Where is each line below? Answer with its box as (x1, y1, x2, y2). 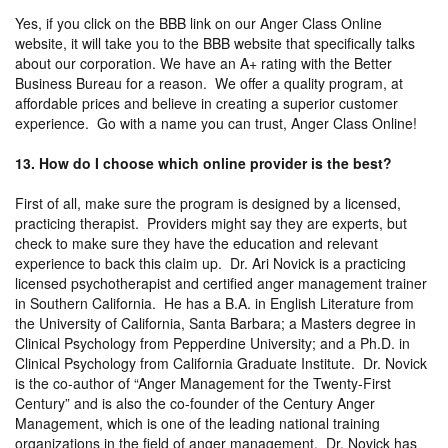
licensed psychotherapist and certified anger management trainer (15, 272, 427, 293)
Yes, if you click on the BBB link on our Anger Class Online (15, 12, 382, 33)
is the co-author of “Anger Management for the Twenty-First (15, 372, 391, 393)
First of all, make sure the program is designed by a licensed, (15, 192, 401, 213)
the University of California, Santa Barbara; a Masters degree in (15, 312, 416, 333)
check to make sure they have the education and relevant (15, 232, 378, 253)
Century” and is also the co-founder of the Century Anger (15, 392, 375, 413)
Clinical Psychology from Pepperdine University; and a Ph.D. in (15, 332, 410, 353)
